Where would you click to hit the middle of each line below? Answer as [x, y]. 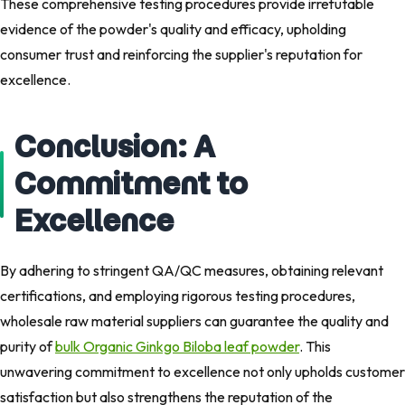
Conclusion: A [115, 147]
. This [315, 347]
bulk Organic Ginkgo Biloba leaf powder [177, 347]
